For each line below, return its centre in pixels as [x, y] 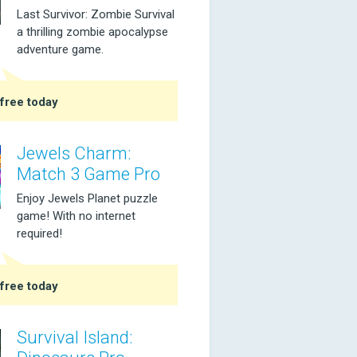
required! [39, 233]
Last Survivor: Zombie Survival [96, 14]
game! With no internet [76, 216]
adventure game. [60, 49]
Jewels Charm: [74, 153]
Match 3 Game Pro [88, 174]
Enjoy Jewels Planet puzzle [87, 198]
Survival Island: [75, 337]
